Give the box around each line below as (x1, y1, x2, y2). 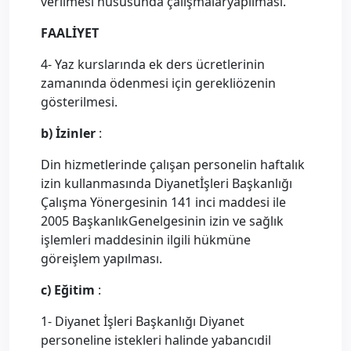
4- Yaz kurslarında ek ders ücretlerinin (41, 56, 265, 73)
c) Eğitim (41, 281, 98, 299)
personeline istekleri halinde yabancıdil (41, 331, 271, 349)
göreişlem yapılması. (41, 250, 162, 267)
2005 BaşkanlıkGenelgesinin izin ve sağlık (41, 212, 284, 230)
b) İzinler (41, 125, 99, 142)
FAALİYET (41, 24, 99, 42)
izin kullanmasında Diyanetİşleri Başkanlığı (41, 175, 292, 192)
